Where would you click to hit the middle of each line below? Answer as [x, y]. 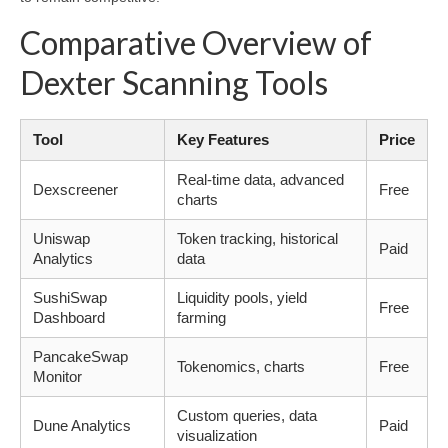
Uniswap [61, 239]
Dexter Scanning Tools [174, 83]
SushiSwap [70, 298]
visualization [217, 436]
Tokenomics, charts [241, 367]
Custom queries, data [247, 416]
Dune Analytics [82, 426]
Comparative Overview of [196, 43]
